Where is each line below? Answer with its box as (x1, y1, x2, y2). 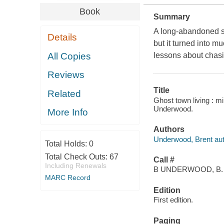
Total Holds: (44, 139, 89, 148)
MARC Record (44, 173, 90, 181)
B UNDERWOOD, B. (153, 165, 223, 174)
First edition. (153, 195, 193, 204)
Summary (153, 12, 190, 21)
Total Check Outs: (44, 152, 109, 161)
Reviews (47, 69, 85, 80)
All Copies (47, 50, 91, 61)
